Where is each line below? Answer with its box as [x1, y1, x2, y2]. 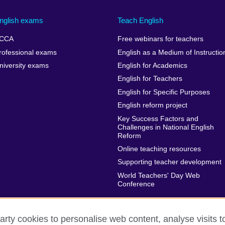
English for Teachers [117, 75, 182, 83]
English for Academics [117, 62, 187, 70]
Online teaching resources [117, 145, 201, 153]
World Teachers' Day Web [117, 171, 200, 179]
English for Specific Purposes [117, 88, 210, 96]
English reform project [117, 101, 187, 109]
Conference [117, 180, 155, 188]
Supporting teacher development [117, 158, 221, 166]
